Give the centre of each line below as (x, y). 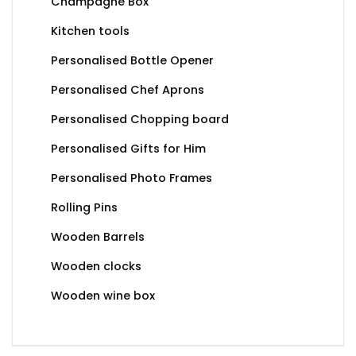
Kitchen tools (90, 31)
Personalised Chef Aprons (128, 90)
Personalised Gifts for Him (128, 149)
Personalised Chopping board (140, 120)
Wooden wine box (103, 296)
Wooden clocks (96, 267)
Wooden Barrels (98, 237)
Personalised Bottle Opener (132, 61)
